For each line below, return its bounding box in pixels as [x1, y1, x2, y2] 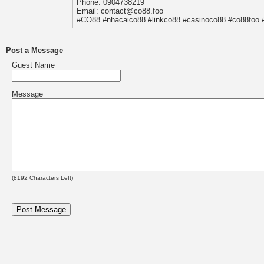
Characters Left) [28, 174, 73, 181]
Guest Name [12, 61, 55, 70]
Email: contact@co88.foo [77, 6, 163, 15]
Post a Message [6, 46, 63, 55]
